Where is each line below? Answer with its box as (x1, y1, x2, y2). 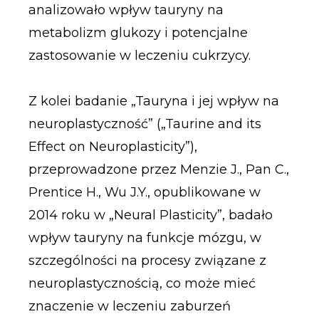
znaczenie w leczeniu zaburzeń (28, 298, 231, 314)
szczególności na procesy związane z (28, 252, 266, 268)
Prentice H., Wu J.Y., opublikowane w (28, 184, 261, 200)
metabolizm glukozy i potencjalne (28, 25, 248, 41)
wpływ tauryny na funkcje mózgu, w (28, 229, 261, 246)
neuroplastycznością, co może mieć (28, 275, 256, 291)
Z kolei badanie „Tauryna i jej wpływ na (28, 93, 279, 109)
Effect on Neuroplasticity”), (28, 138, 197, 155)
